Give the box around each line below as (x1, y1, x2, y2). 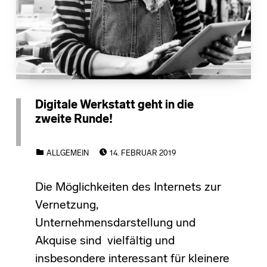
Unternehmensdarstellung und (35, 217, 195, 229)
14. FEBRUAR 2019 (109, 149, 176, 157)
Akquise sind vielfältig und (35, 235, 175, 247)
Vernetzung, (35, 199, 98, 212)
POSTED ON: (109, 142, 155, 150)
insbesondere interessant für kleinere (35, 253, 229, 265)
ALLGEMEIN (46, 149, 89, 157)
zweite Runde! (35, 113, 113, 126)
